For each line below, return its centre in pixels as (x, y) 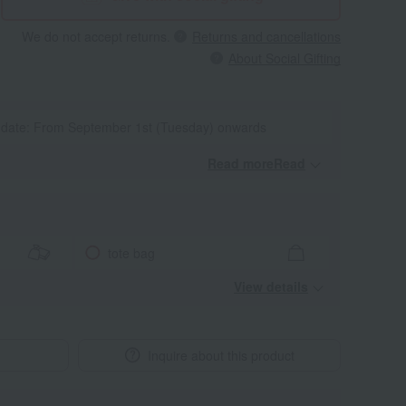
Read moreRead (256, 163)
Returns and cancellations (266, 36)
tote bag (131, 252)
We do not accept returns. (96, 36)
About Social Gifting (285, 58)
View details (271, 286)
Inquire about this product (221, 355)
